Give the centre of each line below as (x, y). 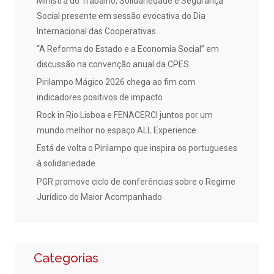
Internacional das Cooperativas (96, 31)
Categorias (66, 258)
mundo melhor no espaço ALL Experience (117, 131)
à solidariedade (66, 164)
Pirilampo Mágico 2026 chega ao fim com (116, 82)
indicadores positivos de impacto (100, 98)
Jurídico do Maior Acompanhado (99, 197)
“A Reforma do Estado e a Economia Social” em (128, 49)
